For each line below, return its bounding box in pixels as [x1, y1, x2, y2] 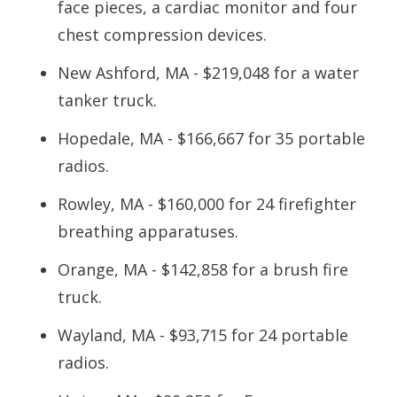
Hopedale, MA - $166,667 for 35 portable [58, 128, 365, 149]
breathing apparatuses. [58, 221, 238, 242]
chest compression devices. [58, 24, 267, 45]
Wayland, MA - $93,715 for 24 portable [58, 324, 348, 346]
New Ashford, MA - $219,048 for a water [58, 62, 359, 83]
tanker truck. [58, 90, 157, 111]
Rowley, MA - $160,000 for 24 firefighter [58, 193, 356, 214]
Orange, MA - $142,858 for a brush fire [58, 259, 348, 280]
